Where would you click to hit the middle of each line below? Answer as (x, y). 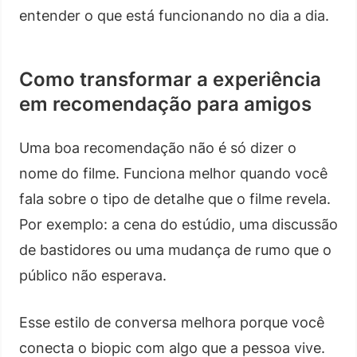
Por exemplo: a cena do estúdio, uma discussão (178, 224)
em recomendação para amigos (165, 104)
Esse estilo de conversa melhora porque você (172, 322)
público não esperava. (93, 275)
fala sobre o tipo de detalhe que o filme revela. (175, 198)
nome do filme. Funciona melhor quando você (173, 173)
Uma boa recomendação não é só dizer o (158, 147)
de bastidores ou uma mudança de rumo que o (175, 249)
